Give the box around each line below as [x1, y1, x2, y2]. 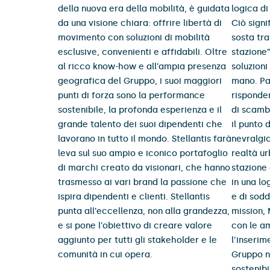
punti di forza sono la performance [58, 90, 205, 101]
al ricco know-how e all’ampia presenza [58, 61, 226, 72]
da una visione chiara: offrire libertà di [58, 18, 222, 28]
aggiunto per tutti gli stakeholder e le [58, 235, 217, 245]
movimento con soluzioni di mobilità [58, 33, 210, 43]
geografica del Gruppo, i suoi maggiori [58, 76, 222, 86]
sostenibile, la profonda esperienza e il [58, 105, 222, 115]
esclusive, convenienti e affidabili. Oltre [58, 47, 227, 57]
